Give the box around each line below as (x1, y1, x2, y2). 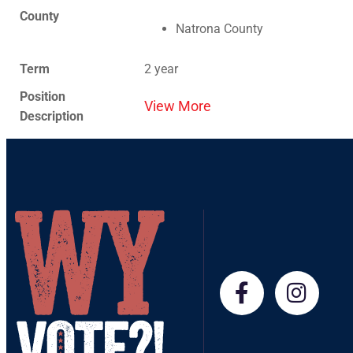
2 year (143, 61, 178, 76)
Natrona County (175, 21, 263, 36)
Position (19, 89, 65, 104)
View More (143, 98, 211, 114)
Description (19, 109, 84, 124)
